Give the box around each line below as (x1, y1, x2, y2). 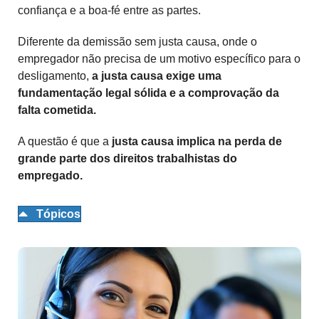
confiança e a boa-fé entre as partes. (18, 4, 201, 17)
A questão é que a (18, 135, 112, 148)
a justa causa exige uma (92, 70, 221, 83)
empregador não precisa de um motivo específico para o (18, 53, 300, 66)
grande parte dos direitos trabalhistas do (18, 152, 237, 165)
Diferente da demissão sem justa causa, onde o (18, 36, 257, 48)
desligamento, (18, 70, 92, 83)
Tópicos (36, 208, 80, 221)
